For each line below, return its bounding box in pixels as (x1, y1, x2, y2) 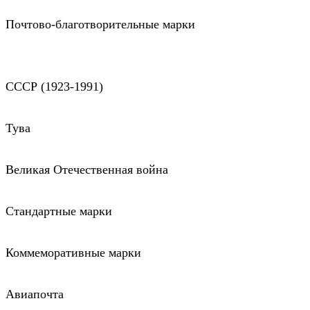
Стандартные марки (6, 204, 112, 219)
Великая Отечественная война (6, 163, 168, 177)
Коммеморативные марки (6, 246, 141, 260)
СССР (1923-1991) (6, 80, 103, 94)
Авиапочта (6, 287, 64, 302)
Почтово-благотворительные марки (6, 17, 195, 32)
